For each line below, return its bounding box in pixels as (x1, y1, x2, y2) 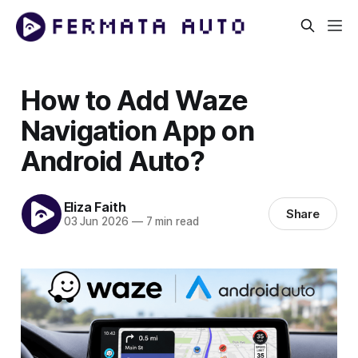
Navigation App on (20, 113, 254, 147)
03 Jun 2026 (63, 215, 129, 229)
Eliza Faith (63, 199, 126, 216)
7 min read (142, 215, 199, 229)
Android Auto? (20, 143, 205, 177)
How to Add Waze (20, 82, 249, 117)
